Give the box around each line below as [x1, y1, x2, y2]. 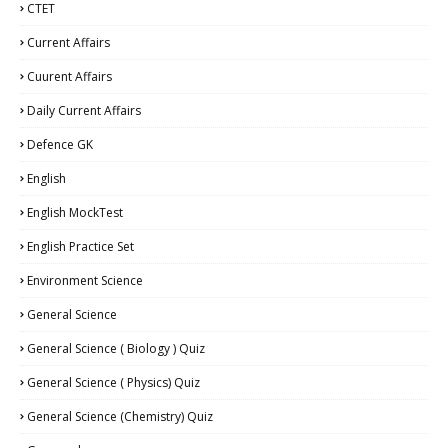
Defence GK [27, 135, 93, 153]
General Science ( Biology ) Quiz [27, 339, 205, 357]
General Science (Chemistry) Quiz [27, 407, 213, 425]
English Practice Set [27, 237, 134, 255]
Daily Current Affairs [27, 101, 141, 119]
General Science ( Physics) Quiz [27, 373, 200, 391]
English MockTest [27, 203, 123, 221]
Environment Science [27, 271, 143, 289]
